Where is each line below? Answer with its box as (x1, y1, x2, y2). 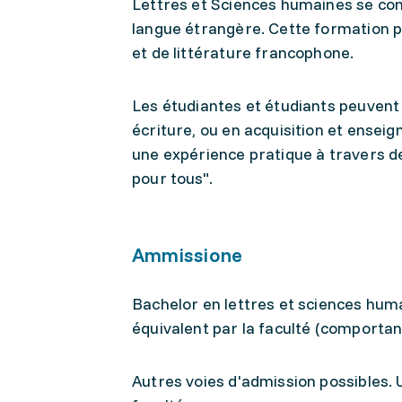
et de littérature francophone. (132, 42, 358, 63)
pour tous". (132, 168, 217, 188)
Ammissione (132, 242, 243, 267)
